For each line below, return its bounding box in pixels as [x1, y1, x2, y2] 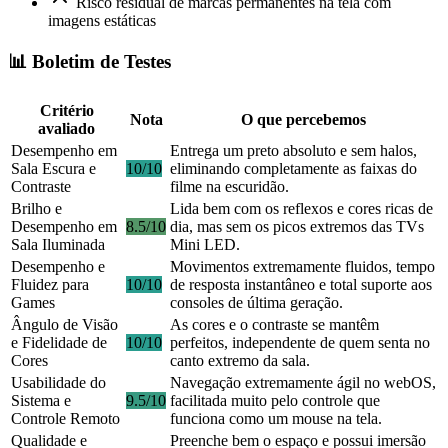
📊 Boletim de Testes [8, 51, 171, 73]
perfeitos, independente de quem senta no [170, 334, 430, 352]
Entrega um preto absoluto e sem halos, [170, 142, 417, 160]
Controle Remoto [11, 410, 120, 428]
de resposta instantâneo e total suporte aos [170, 276, 432, 294]
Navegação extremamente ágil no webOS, [170, 374, 436, 392]
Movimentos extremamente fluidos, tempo [170, 258, 435, 276]
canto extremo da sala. [170, 352, 310, 370]
